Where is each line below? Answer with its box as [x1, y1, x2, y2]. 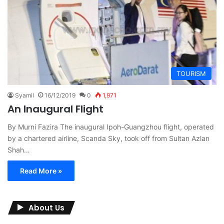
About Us [28, 202, 64, 213]
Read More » [20, 166, 62, 175]
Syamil [15, 91, 34, 99]
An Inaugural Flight [7, 101, 103, 116]
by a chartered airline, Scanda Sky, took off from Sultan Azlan [7, 133, 209, 142]
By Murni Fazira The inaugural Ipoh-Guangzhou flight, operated [7, 122, 214, 131]
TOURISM [176, 69, 206, 77]
